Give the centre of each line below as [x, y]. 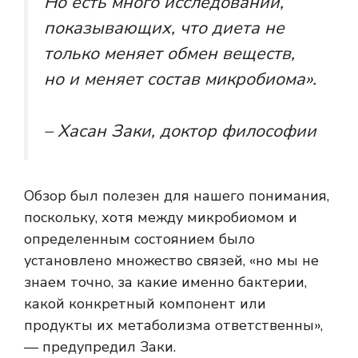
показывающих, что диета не [164, 28]
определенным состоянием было [139, 239]
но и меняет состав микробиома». [180, 80]
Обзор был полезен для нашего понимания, [177, 196]
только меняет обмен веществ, [169, 54]
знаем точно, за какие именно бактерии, [165, 282]
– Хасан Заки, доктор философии [180, 131]
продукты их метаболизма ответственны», [173, 326]
